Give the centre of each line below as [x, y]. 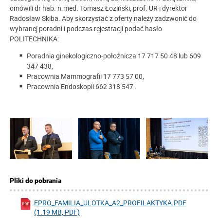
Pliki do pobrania [36, 181]
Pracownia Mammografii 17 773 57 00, [85, 76]
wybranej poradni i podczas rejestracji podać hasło [86, 29]
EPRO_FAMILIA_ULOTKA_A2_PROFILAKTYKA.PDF [110, 203]
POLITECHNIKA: [35, 39]
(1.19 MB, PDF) [57, 212]
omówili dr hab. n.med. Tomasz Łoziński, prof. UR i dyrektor [99, 8]
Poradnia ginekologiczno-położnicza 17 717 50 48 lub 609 [114, 56]
